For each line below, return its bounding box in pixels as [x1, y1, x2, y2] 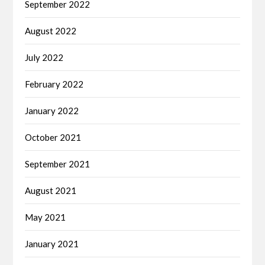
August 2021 [25, 185, 77, 196]
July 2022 [25, 51, 64, 63]
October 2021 [25, 131, 82, 143]
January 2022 [25, 105, 79, 116]
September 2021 [25, 158, 91, 169]
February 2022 [25, 78, 84, 89]
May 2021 [25, 211, 66, 222]
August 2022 [25, 25, 77, 36]
